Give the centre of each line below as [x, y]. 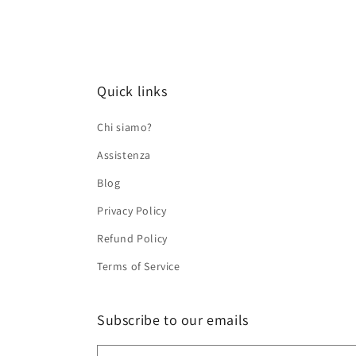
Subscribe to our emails [173, 320]
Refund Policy [132, 238]
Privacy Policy [132, 211]
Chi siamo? [125, 127]
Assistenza [124, 155]
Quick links [132, 91]
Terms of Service [139, 266]
